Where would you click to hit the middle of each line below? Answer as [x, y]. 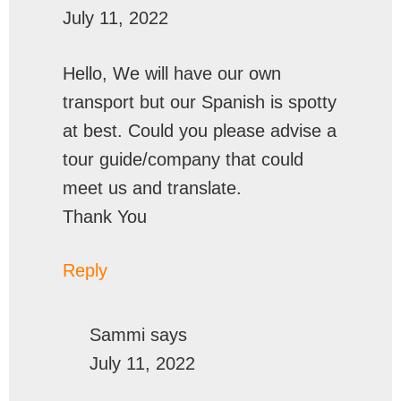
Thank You [105, 217]
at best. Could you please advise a [200, 131]
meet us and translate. [152, 188]
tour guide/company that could [183, 159]
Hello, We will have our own [172, 73]
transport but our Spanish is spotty [200, 102]
